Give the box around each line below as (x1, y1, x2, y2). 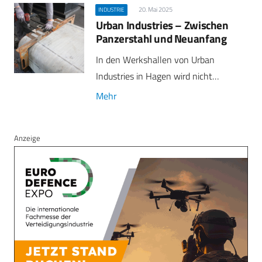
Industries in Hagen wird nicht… (96, 68, 219, 83)
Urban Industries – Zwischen (96, 16, 229, 33)
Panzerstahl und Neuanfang (96, 29, 227, 47)
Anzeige (14, 132, 40, 144)
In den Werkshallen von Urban (96, 52, 215, 67)
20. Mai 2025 (138, 5, 173, 15)
